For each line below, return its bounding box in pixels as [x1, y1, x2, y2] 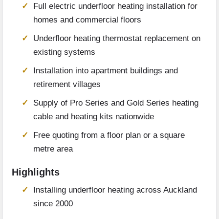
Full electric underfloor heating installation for [33, 1, 197, 11]
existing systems [33, 47, 95, 57]
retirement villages [33, 80, 101, 89]
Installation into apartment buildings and [33, 66, 178, 76]
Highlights [12, 167, 60, 178]
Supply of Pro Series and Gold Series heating [33, 98, 198, 108]
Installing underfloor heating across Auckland [33, 185, 197, 195]
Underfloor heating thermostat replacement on [33, 34, 200, 44]
